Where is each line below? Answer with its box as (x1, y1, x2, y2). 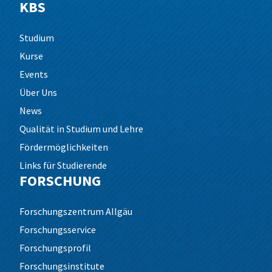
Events (19, 68, 48, 80)
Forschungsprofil (19, 242, 91, 254)
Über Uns (19, 86, 57, 98)
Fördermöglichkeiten (19, 141, 108, 153)
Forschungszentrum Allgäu (19, 205, 132, 217)
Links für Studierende (19, 159, 107, 171)
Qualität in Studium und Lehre (19, 123, 143, 135)
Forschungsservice (19, 223, 96, 236)
